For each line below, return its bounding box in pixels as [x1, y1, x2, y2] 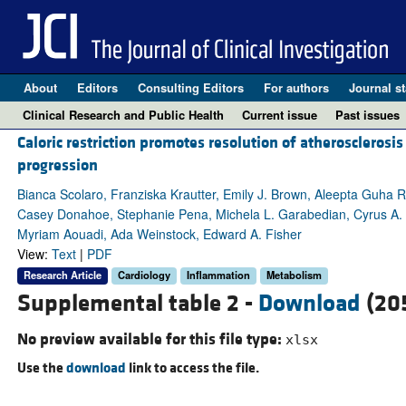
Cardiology [117, 267, 170, 283]
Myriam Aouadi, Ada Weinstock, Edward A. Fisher [16, 225, 302, 244]
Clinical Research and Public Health [23, 106, 224, 123]
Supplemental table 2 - [16, 287, 258, 319]
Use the [16, 358, 66, 377]
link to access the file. [125, 358, 259, 377]
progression [16, 155, 98, 177]
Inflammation [186, 267, 250, 283]
